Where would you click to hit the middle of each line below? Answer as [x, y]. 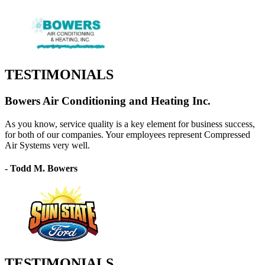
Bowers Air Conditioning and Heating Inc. [108, 101]
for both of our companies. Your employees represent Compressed [127, 134]
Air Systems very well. [47, 145]
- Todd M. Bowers [41, 168]
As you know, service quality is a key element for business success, [130, 124]
